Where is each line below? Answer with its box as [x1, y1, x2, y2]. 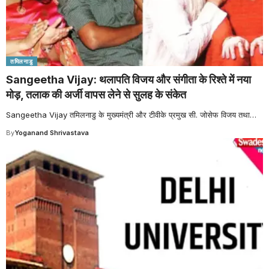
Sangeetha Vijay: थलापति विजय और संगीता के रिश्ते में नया [6, 73, 251, 86]
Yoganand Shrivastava [14, 128, 89, 138]
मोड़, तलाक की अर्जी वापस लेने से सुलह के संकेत [6, 88, 186, 101]
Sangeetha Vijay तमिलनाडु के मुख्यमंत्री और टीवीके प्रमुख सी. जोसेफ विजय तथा [6, 110, 250, 120]
